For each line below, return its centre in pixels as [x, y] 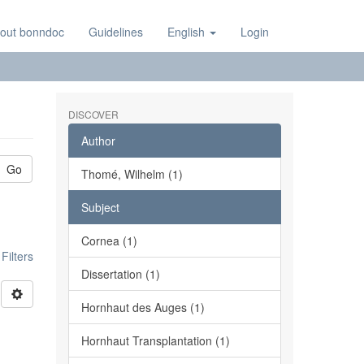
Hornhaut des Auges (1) [143, 307]
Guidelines [116, 32]
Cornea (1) [109, 240]
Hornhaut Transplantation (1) [155, 340]
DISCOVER [93, 114]
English [188, 32]
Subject [100, 207]
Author [98, 141]
